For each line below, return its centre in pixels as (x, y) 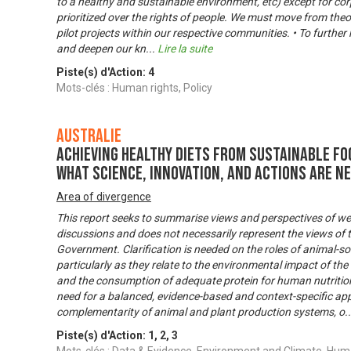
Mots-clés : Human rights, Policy (134, 88)
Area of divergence (104, 197)
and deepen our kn (101, 49)
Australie (89, 136)
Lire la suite (185, 49)
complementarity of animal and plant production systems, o (201, 312)
